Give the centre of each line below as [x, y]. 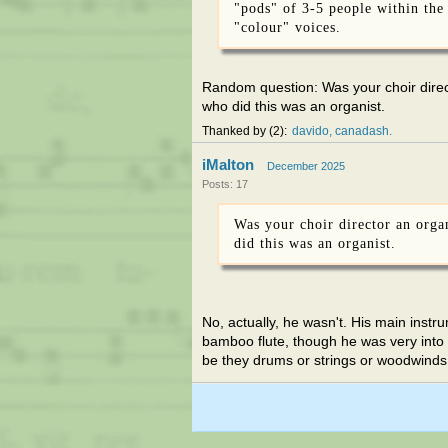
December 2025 [306, 166]
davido [310, 131]
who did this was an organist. [293, 106]
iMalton [228, 164]
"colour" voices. [287, 27]
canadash [362, 131]
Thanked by [235, 131]
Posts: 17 [225, 184]
